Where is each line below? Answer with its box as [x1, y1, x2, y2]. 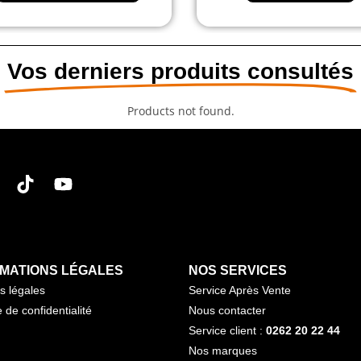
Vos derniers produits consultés [7, 59, 354, 85]
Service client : [189, 323, 266, 337]
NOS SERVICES [189, 263, 287, 277]
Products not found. [127, 103, 234, 119]
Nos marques [189, 343, 257, 357]
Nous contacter [189, 303, 266, 317]
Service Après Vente [189, 283, 291, 297]
